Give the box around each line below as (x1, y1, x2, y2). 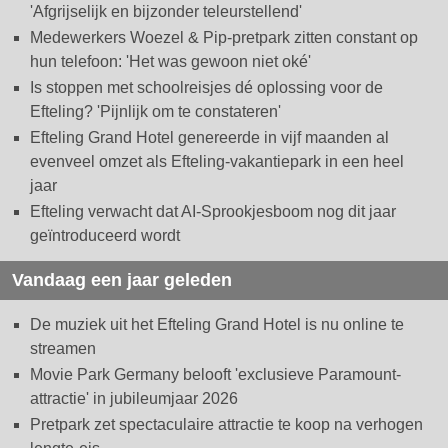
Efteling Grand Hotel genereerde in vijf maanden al (30, 129, 389, 147)
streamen (30, 340, 96, 358)
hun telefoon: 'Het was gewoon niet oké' (30, 53, 311, 71)
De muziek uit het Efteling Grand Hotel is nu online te (30, 316, 404, 334)
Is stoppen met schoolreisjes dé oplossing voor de (30, 79, 383, 97)
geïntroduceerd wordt (30, 227, 180, 245)
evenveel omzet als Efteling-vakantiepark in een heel (30, 153, 404, 171)
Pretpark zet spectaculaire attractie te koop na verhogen (30, 416, 423, 434)
